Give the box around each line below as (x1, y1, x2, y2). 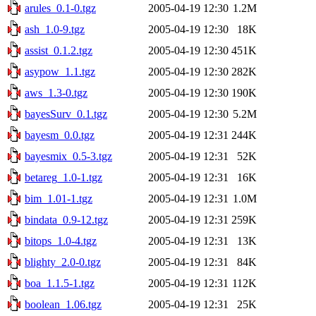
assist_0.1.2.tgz (25, 44, 92, 56)
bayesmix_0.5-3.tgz (25, 150, 112, 162)
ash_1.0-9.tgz (25, 23, 85, 35)
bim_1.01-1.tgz (25, 192, 92, 205)
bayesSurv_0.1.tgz (25, 107, 107, 120)
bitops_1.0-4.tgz (25, 234, 97, 247)
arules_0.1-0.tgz (25, 1, 96, 14)
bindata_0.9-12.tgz (25, 213, 108, 226)
